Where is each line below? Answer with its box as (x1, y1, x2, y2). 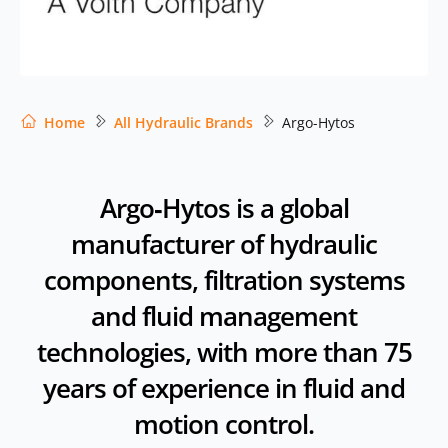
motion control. (134, 405, 314, 442)
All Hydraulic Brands (114, 113, 253, 133)
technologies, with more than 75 (36, 333, 412, 370)
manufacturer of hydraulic (71, 225, 377, 262)
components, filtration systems (43, 261, 405, 298)
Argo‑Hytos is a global (99, 189, 349, 226)
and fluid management (91, 297, 357, 334)
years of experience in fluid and (43, 369, 405, 406)
